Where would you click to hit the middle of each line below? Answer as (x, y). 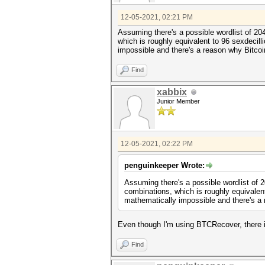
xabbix (172, 92)
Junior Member (178, 101)
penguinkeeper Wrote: (164, 165)
